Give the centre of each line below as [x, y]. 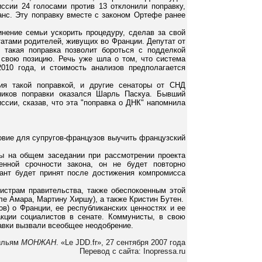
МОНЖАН [39, 242]
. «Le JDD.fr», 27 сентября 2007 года [121, 242]
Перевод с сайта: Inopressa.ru [132, 251]
